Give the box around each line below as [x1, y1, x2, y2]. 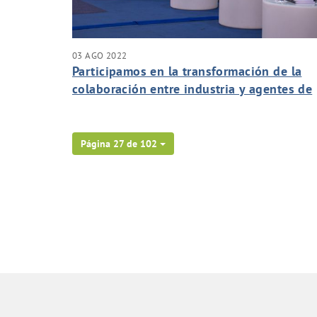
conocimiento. [72, 98, 154, 115]
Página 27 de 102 [81, 137, 157, 150]
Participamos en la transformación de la [72, 62, 302, 79]
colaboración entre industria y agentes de [72, 80, 313, 97]
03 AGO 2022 [72, 48, 127, 62]
